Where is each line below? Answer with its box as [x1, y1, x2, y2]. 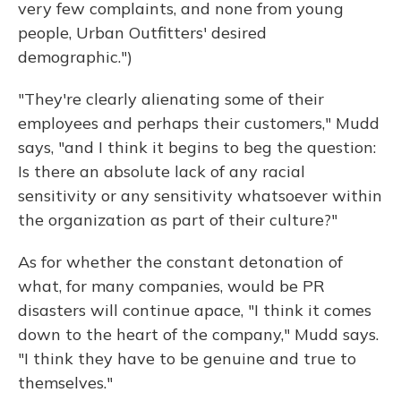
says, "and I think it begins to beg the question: [18, 137, 376, 158]
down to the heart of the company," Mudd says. [18, 324, 379, 346]
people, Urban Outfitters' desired [18, 22, 267, 44]
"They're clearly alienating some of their [18, 89, 324, 110]
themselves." [18, 372, 113, 394]
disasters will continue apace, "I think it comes [18, 300, 371, 321]
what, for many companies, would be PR [18, 276, 325, 297]
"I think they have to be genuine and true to [18, 348, 356, 370]
